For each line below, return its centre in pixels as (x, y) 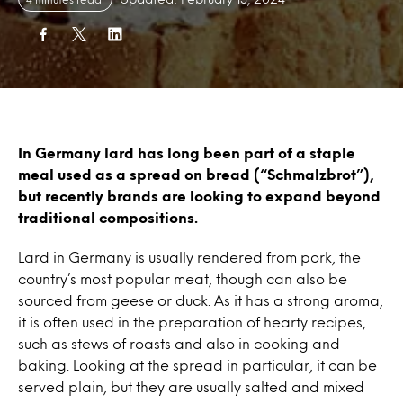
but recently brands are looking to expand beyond (199, 196)
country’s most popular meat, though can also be (183, 278)
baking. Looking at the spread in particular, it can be (197, 365)
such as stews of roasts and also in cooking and (179, 343)
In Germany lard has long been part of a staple (187, 152)
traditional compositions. (108, 217)
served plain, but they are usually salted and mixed (191, 386)
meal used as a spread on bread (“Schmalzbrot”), (196, 174)
